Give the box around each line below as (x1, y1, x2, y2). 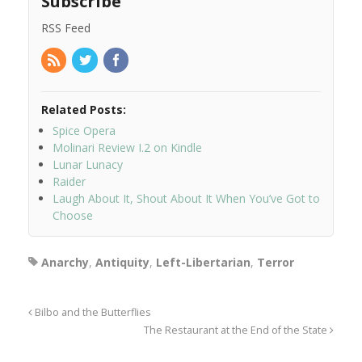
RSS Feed (41, 19, 90, 36)
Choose (53, 208, 93, 224)
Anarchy (41, 255, 89, 271)
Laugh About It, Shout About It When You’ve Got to (53, 191, 320, 207)
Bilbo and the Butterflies (32, 305, 151, 320)
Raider (53, 174, 86, 190)
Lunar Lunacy (53, 157, 123, 173)
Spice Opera (53, 123, 116, 139)
